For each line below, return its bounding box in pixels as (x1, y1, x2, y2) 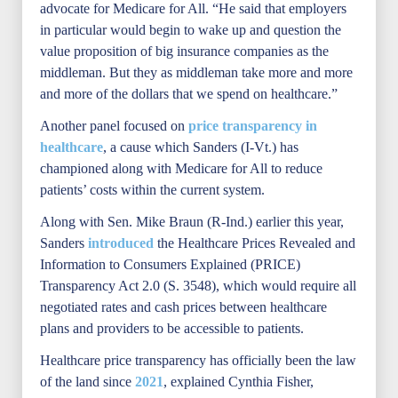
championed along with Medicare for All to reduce (40, 161, 322, 176)
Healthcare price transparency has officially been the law (40, 353, 356, 368)
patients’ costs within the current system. (40, 182, 265, 197)
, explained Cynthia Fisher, (163, 374, 314, 389)
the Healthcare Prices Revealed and (154, 235, 355, 251)
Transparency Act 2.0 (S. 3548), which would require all (40, 278, 356, 293)
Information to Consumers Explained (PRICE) (40, 257, 300, 272)
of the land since (40, 374, 135, 389)
